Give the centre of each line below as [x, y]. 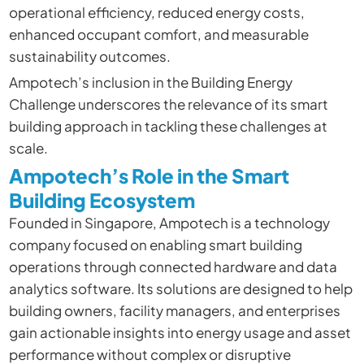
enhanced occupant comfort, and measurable [158, 34]
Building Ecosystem [102, 200]
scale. [28, 147]
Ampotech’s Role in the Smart [149, 176]
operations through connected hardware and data [173, 267]
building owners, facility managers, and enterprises [174, 311]
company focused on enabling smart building [155, 245]
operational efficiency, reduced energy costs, [156, 12]
